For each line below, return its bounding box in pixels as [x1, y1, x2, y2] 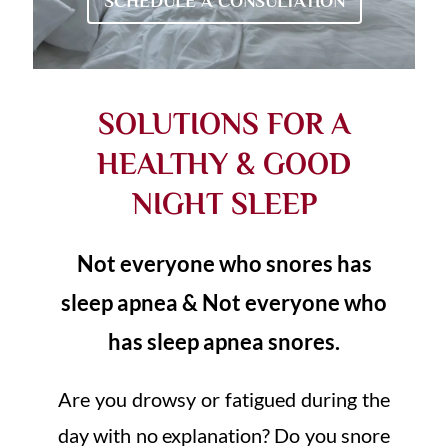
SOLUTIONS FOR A [98, 107, 350, 142]
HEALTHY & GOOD [97, 147, 351, 182]
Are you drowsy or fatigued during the [58, 387, 390, 412]
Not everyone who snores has [76, 250, 372, 278]
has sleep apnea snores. [108, 328, 340, 356]
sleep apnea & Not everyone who [61, 289, 387, 317]
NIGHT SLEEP [131, 187, 317, 222]
